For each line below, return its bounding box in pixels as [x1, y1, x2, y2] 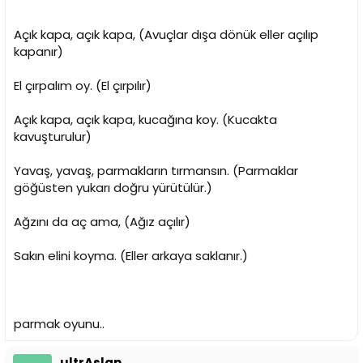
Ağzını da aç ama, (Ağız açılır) [14, 212, 190, 230]
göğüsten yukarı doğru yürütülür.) [14, 178, 212, 196]
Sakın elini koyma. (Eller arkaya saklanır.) [14, 246, 248, 264]
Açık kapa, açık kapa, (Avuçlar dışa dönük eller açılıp [14, 25, 318, 43]
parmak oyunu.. [14, 314, 105, 332]
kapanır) [14, 42, 63, 60]
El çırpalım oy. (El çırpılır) [14, 76, 152, 94]
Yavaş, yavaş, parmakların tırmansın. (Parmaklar [14, 161, 298, 179]
